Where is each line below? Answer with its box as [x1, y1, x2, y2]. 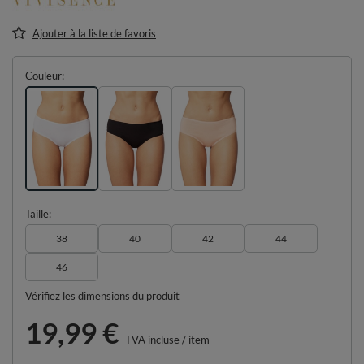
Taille [25, 207, 49, 221]
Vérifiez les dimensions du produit [25, 289, 180, 303]
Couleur [25, 68, 62, 82]
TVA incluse [123, 333, 180, 347]
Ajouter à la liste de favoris [32, 26, 156, 40]
